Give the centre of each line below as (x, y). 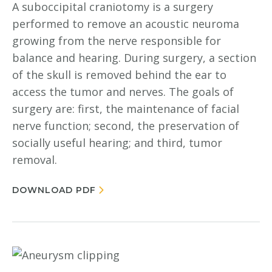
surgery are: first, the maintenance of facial (126, 109)
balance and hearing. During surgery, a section (134, 58)
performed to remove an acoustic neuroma (126, 24)
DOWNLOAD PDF (54, 190)
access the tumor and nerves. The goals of (123, 92)
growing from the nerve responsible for (117, 41)
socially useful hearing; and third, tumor (117, 143)
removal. (35, 160)
